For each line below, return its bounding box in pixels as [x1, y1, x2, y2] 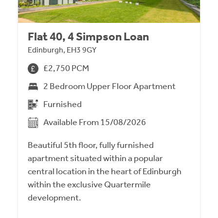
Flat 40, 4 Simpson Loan [28, 30, 149, 44]
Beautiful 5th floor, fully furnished [28, 140, 154, 151]
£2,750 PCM [43, 63, 90, 74]
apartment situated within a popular [28, 153, 163, 164]
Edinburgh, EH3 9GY [28, 45, 97, 55]
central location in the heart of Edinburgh [28, 166, 182, 177]
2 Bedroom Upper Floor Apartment [43, 81, 176, 92]
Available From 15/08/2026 [43, 117, 146, 128]
